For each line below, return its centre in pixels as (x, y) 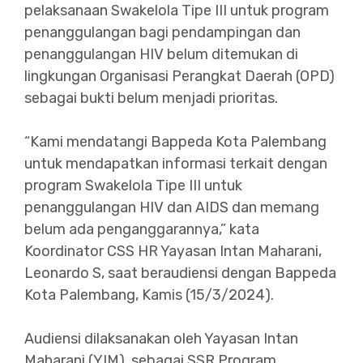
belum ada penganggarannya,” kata (142, 229)
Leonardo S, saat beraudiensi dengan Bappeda (180, 273)
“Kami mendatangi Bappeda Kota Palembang (175, 141)
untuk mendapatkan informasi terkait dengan (176, 163)
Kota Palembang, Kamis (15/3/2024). (149, 295)
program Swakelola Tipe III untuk (133, 185)
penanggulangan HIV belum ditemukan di (161, 54)
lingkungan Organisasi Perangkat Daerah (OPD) (179, 76)
